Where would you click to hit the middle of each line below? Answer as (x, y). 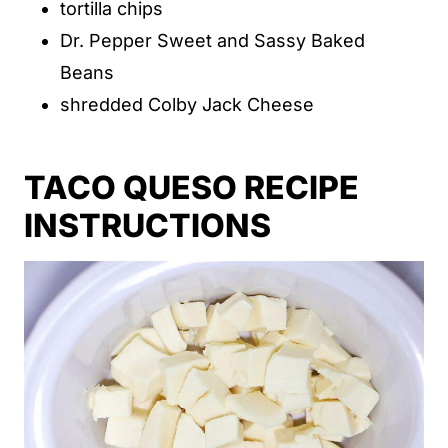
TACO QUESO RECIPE (191, 187)
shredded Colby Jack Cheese (189, 104)
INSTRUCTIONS (147, 225)
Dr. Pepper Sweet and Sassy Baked (212, 40)
